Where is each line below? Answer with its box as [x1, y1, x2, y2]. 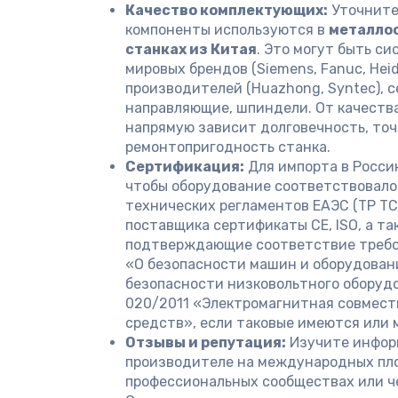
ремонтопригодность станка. [125, 139, 330, 155]
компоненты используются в [125, 21, 329, 38]
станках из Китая [125, 41, 257, 58]
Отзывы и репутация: [125, 334, 286, 351]
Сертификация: [125, 158, 244, 175]
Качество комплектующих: [125, 2, 328, 19]
